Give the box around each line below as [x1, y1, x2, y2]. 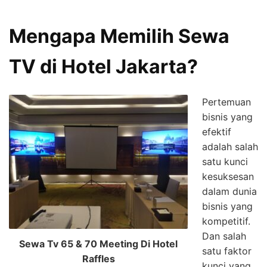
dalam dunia [202, 185, 257, 197]
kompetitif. [202, 215, 250, 227]
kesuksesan [202, 170, 254, 182]
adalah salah [202, 140, 258, 153]
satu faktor [202, 244, 252, 257]
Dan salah [202, 229, 246, 242]
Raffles [82, 252, 115, 265]
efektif [202, 125, 231, 138]
